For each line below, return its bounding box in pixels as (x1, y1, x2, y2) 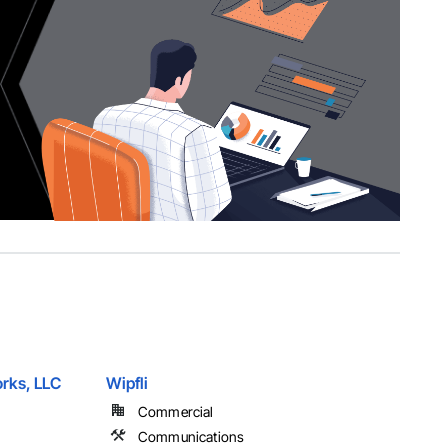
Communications (138, 428, 245, 446)
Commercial (138, 403, 214, 421)
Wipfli (106, 373, 148, 394)
